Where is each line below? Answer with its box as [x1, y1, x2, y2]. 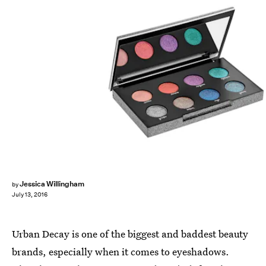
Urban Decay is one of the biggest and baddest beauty [12, 227, 248, 240]
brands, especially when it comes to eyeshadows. [12, 245, 229, 258]
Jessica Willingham [19, 179, 84, 189]
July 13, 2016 [12, 191, 47, 199]
